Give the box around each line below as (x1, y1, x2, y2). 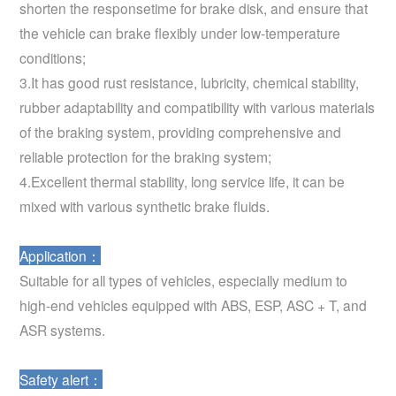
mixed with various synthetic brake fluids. (19, 195, 270, 216)
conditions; (19, 47, 87, 67)
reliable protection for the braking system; (19, 146, 272, 166)
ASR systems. (19, 319, 106, 339)
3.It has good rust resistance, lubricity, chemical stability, (19, 72, 360, 92)
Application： (19, 245, 102, 265)
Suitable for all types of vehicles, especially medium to (19, 270, 348, 290)
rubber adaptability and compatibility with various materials (19, 96, 376, 117)
